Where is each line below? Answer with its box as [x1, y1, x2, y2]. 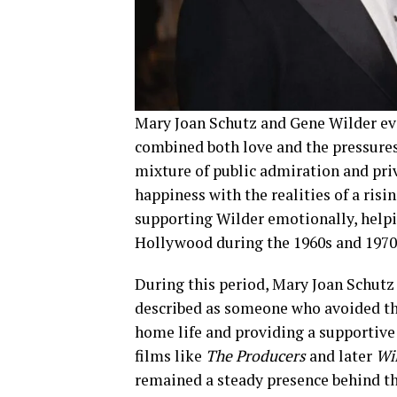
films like [135, 345, 206, 366]
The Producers [206, 345, 306, 366]
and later [306, 345, 376, 366]
